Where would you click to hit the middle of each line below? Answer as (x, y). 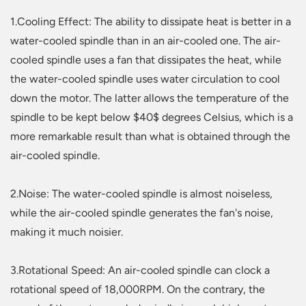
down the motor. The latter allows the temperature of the (150, 98)
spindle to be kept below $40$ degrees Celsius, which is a (152, 117)
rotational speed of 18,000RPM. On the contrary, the (138, 290)
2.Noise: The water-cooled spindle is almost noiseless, (141, 194)
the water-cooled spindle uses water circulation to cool (145, 79)
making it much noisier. (67, 232)
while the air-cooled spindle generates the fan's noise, (142, 213)
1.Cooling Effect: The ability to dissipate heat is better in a (151, 22)
